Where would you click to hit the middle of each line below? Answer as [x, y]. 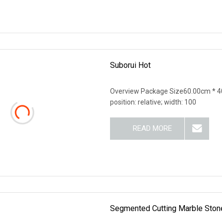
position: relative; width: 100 [153, 102]
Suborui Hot [131, 65]
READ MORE [152, 128]
